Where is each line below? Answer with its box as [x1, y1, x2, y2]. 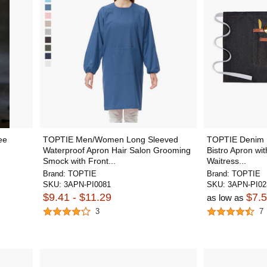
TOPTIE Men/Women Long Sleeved [42, 134, 178, 144]
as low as [207, 192, 246, 203]
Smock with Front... [42, 156, 116, 166]
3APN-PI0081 [63, 179, 111, 189]
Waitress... [207, 156, 246, 166]
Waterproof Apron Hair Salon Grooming [42, 145, 191, 155]
